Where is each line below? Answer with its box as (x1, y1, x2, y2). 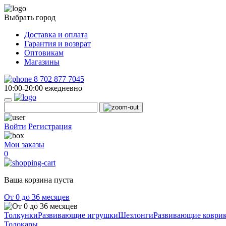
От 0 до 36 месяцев (4, 193, 70, 201)
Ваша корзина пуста (4, 176, 73, 184)
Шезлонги (118, 211, 153, 219)
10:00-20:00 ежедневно (4, 84, 82, 92)
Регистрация (28, 122, 72, 131)
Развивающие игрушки (38, 211, 118, 219)
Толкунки (4, 211, 38, 219)
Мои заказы (4, 140, 44, 149)
